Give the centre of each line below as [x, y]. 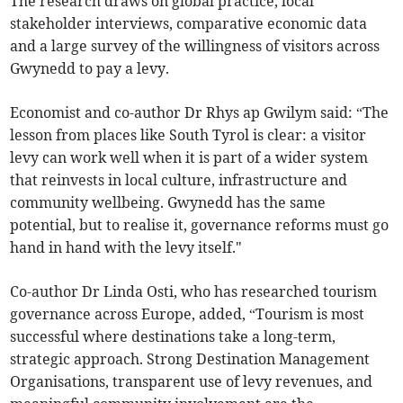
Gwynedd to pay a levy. [90, 69]
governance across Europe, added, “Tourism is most [188, 314]
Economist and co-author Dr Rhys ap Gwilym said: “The [200, 113]
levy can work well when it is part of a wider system [189, 158]
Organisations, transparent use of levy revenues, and [192, 382]
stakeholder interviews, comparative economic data [189, 24]
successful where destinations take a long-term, [173, 337]
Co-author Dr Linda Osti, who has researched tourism [194, 292]
